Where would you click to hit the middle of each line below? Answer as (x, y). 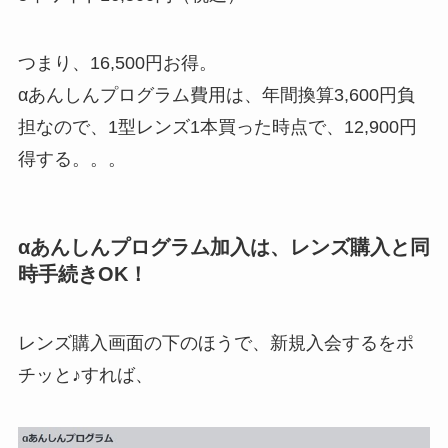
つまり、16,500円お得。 (117, 62)
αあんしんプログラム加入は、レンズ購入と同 (223, 246)
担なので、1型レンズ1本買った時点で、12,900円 (217, 126)
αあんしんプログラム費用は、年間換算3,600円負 (216, 94)
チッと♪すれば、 (85, 375)
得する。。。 (71, 158)
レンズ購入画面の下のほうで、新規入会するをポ (215, 343)
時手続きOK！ (82, 273)
